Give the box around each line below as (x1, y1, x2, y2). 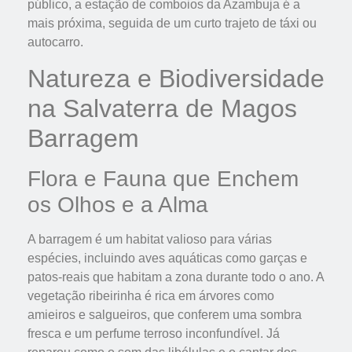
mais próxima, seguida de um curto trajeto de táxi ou (27, 16, 317, 31)
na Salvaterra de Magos (27, 93, 297, 123)
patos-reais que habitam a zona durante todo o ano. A (27, 269, 324, 284)
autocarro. (27, 35, 83, 49)
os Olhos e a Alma (27, 192, 208, 217)
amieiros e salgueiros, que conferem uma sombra (27, 307, 302, 321)
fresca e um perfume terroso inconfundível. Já (27, 326, 280, 340)
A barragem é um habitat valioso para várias (27, 232, 272, 246)
